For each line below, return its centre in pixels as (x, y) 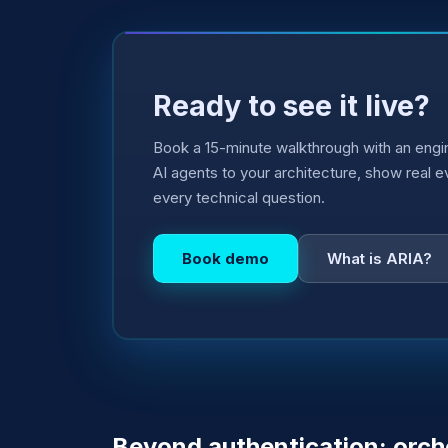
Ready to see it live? (291, 105)
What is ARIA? (379, 258)
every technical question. (239, 197)
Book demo (225, 258)
